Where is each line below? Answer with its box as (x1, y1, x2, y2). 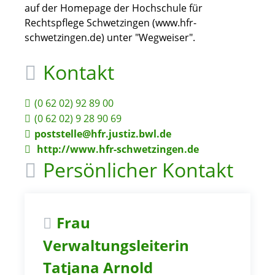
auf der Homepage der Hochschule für (25, 1, 203, 15)
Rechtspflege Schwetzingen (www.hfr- (25, 16, 196, 29)
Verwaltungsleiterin (43, 235, 189, 255)
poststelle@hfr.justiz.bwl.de (34, 127, 171, 141)
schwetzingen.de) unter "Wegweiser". (25, 31, 195, 44)
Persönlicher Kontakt (43, 157, 234, 183)
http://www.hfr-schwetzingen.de (34, 142, 199, 156)
